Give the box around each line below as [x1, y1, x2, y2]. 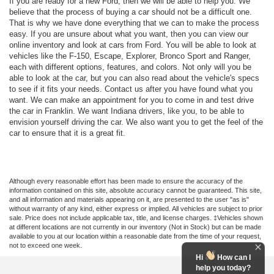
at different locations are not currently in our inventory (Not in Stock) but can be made [9, 223, 261, 231]
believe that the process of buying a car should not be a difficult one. [9, 7, 252, 17]
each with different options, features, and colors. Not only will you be [9, 62, 251, 72]
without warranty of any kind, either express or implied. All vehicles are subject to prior [9, 204, 262, 212]
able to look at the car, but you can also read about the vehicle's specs [9, 73, 259, 83]
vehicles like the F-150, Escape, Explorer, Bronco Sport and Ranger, [9, 51, 251, 61]
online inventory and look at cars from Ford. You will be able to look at [9, 40, 256, 50]
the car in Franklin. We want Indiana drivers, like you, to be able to [9, 106, 244, 116]
